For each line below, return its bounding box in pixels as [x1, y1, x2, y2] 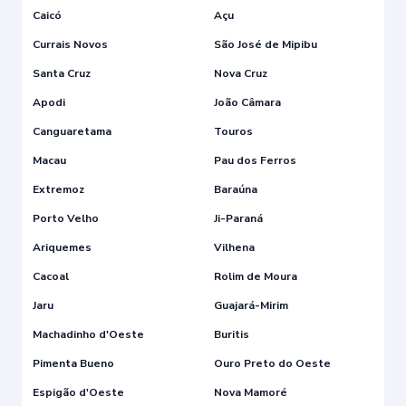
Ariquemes [33, 239, 92, 255]
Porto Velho [33, 210, 99, 226]
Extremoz [33, 181, 84, 197]
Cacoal [33, 268, 69, 284]
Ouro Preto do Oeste [214, 355, 331, 371]
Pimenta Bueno [33, 355, 114, 371]
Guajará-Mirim [214, 297, 288, 313]
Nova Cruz [214, 65, 267, 81]
